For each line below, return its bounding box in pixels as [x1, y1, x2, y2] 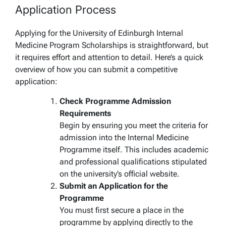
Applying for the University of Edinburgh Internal [15, 28, 183, 38]
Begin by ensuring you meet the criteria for [60, 120, 208, 130]
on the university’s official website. [60, 168, 180, 179]
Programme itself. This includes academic [60, 144, 208, 154]
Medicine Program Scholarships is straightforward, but [15, 40, 208, 50]
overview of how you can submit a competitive [15, 64, 178, 74]
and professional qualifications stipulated [60, 156, 207, 166]
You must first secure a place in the [60, 205, 184, 215]
